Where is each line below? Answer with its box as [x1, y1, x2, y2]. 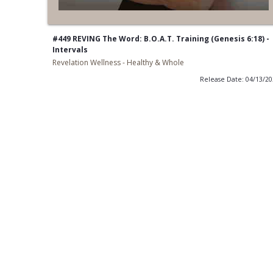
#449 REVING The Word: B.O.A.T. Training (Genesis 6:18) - [52, 34, 269, 44]
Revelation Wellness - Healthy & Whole [52, 57, 184, 68]
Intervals [52, 44, 88, 55]
